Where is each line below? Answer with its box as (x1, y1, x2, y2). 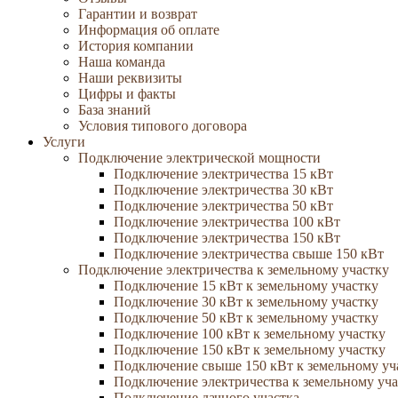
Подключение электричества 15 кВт (114, 166, 333, 181)
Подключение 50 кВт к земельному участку (114, 310, 378, 325)
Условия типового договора (78, 118, 247, 133)
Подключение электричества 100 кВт (114, 214, 340, 229)
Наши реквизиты (78, 70, 182, 85)
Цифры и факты (78, 86, 176, 101)
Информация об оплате (78, 22, 219, 37)
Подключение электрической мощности (78, 150, 321, 165)
